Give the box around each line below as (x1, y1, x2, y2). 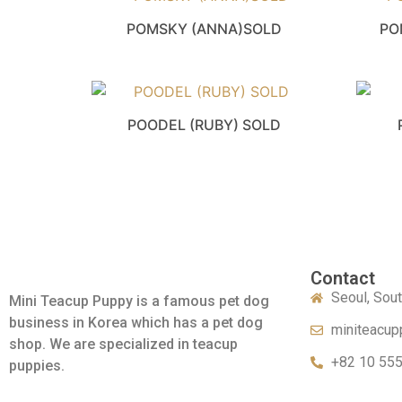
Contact (310, 267, 375, 289)
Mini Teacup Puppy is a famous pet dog (9, 292, 269, 310)
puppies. (9, 356, 65, 374)
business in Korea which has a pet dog (9, 313, 263, 331)
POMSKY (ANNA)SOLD (127, 20, 283, 39)
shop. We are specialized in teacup (9, 335, 238, 353)
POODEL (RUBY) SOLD (127, 115, 282, 134)
